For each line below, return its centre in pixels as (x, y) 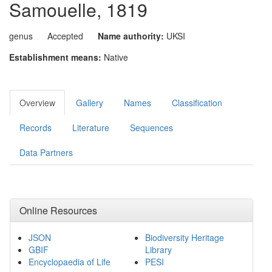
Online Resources (58, 210)
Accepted (65, 36)
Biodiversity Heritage (184, 237)
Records (36, 127)
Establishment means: (55, 57)
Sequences (151, 127)
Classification (197, 103)
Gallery (90, 103)
